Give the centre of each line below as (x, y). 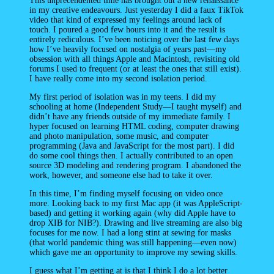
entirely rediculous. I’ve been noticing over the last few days (134, 40)
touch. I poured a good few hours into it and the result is (127, 30)
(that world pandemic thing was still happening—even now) (133, 243)
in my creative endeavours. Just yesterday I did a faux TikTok (136, 10)
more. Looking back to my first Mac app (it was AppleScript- (136, 204)
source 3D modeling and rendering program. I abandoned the (135, 166)
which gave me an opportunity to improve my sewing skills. (133, 253)
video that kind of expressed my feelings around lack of (126, 20)
